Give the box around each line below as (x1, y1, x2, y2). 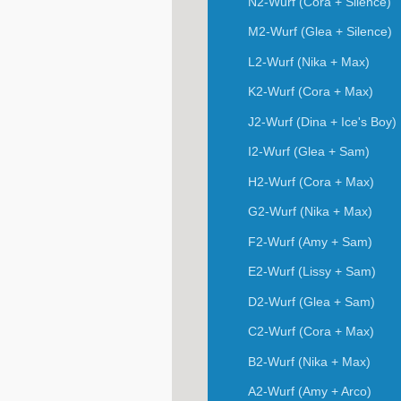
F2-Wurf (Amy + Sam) (247, 234, 372, 249)
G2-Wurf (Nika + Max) (247, 204, 372, 219)
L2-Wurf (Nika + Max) (247, 54, 370, 69)
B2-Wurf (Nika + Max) (247, 354, 371, 369)
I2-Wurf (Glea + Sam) (247, 144, 370, 159)
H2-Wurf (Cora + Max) (247, 174, 374, 189)
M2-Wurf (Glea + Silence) (247, 24, 392, 39)
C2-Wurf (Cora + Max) (247, 324, 374, 339)
